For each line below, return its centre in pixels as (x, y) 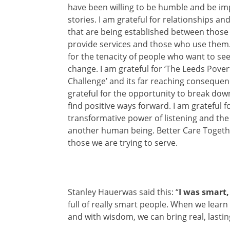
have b (81, 7)
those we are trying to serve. (123, 142)
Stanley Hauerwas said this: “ (123, 192)
